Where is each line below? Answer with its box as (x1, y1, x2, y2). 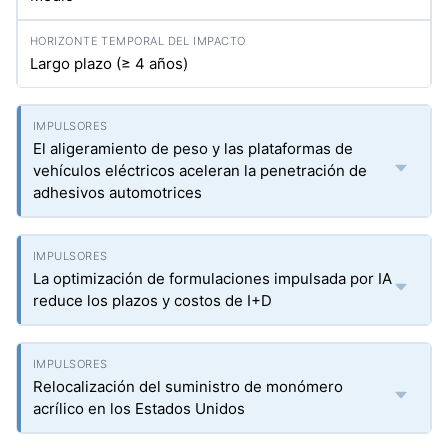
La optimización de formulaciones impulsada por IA (33, 269, 392, 288)
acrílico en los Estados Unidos (33, 399, 245, 418)
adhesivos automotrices (33, 183, 202, 202)
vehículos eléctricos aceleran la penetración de (33, 161, 367, 180)
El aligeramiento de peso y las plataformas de (33, 139, 353, 158)
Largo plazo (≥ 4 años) (30, 54, 188, 73)
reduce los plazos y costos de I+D (33, 291, 272, 310)
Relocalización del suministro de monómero (33, 377, 343, 396)
